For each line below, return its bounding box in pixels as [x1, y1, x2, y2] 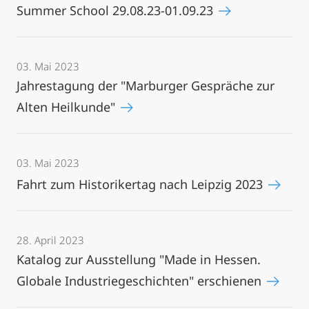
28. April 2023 [17, 233, 84, 247]
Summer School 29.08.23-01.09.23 [17, 2, 217, 19]
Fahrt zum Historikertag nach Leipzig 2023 [17, 176, 266, 192]
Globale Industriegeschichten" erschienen [17, 272, 265, 289]
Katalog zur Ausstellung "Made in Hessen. [17, 251, 261, 268]
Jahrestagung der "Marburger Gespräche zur [17, 77, 275, 94]
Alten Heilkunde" [17, 99, 119, 115]
